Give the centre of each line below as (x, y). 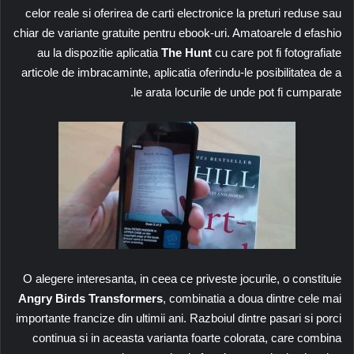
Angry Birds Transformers (90, 298)
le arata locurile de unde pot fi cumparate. (237, 92)
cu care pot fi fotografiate (278, 52)
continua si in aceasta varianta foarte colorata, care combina (187, 337)
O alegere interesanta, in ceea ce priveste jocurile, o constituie (182, 278)
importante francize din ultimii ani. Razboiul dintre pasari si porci (179, 318)
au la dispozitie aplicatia (98, 52)
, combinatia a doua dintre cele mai (252, 298)
